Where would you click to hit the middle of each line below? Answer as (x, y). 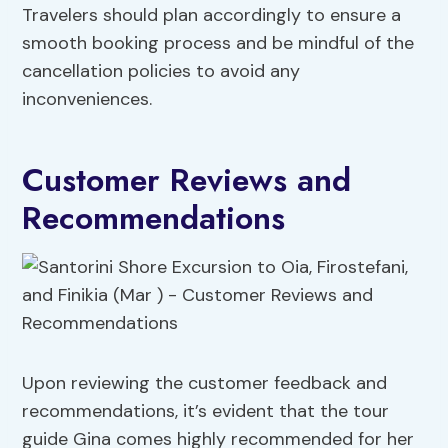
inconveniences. (87, 99)
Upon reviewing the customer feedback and (205, 383)
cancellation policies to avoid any (161, 71)
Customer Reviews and (187, 180)
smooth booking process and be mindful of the (218, 43)
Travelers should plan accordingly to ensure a (212, 15)
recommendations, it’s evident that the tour (206, 411)
